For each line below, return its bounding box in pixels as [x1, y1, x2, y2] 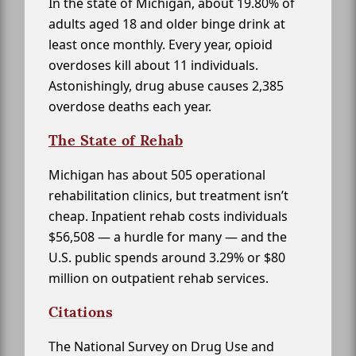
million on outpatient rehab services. [48, 269, 269, 288]
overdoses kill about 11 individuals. [48, 56, 258, 75]
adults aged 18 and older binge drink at [48, 15, 285, 33]
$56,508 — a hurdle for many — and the [48, 228, 287, 246]
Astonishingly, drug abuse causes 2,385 [48, 77, 284, 95]
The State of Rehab [48, 131, 184, 150]
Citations [48, 303, 114, 322]
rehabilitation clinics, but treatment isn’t [48, 187, 288, 205]
